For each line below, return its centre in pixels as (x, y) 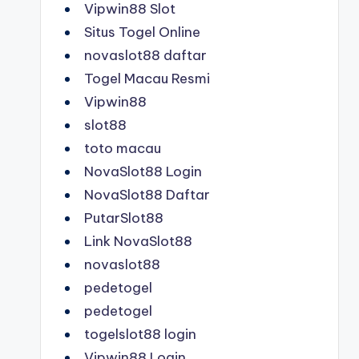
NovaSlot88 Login (143, 171)
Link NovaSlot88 (138, 241)
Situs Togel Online (142, 32)
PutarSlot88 (124, 218)
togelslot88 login (140, 334)
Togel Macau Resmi (147, 79)
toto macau (123, 148)
